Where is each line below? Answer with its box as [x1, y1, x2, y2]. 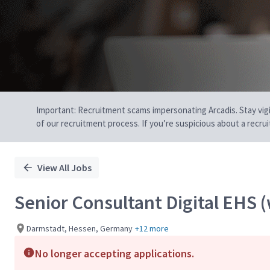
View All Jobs [37, 162, 92, 174]
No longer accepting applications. [35, 246, 194, 260]
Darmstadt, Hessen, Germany [27, 222, 133, 234]
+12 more [135, 222, 169, 234]
